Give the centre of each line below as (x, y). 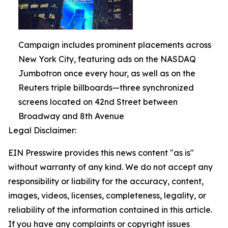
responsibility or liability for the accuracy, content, (106, 181)
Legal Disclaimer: (42, 131)
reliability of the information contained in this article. (110, 210)
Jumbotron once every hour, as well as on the (107, 74)
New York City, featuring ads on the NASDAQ (107, 59)
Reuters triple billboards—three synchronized (106, 88)
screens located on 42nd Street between (98, 102)
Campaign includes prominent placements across (115, 45)
